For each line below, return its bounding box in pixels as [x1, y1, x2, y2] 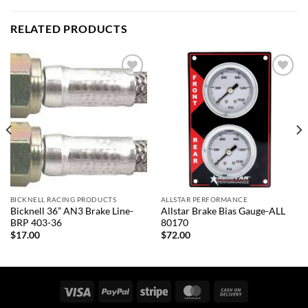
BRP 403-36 [10, 217, 62, 228]
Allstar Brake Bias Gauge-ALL [160, 205, 285, 217]
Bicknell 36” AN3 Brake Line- [10, 205, 133, 217]
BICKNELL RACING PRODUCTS [10, 195, 117, 204]
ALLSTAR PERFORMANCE [160, 195, 248, 204]
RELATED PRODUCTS [10, 22, 128, 36]
